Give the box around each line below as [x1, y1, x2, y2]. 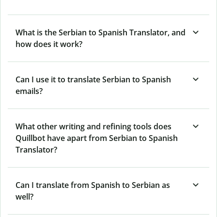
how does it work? [15, 38, 82, 49]
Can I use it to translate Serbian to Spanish [15, 74, 171, 85]
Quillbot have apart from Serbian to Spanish [15, 132, 178, 143]
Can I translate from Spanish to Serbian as [15, 179, 170, 190]
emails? [15, 85, 43, 96]
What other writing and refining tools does [15, 121, 171, 132]
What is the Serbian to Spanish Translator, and [15, 27, 186, 38]
